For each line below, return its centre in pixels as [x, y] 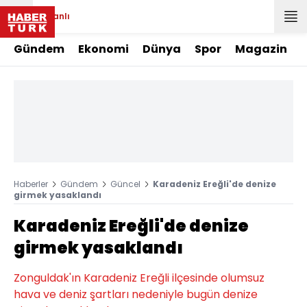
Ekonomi [103, 49]
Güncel [125, 184]
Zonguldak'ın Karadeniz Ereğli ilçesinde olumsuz [139, 278]
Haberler [31, 184]
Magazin [261, 49]
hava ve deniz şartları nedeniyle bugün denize [136, 294]
